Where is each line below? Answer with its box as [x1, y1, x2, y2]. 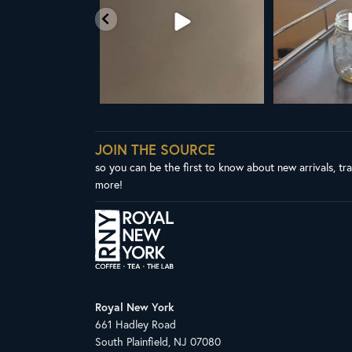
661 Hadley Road [94, 317, 176, 332]
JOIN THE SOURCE [94, 139, 215, 159]
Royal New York [94, 299, 174, 315]
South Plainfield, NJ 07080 [94, 334, 221, 350]
